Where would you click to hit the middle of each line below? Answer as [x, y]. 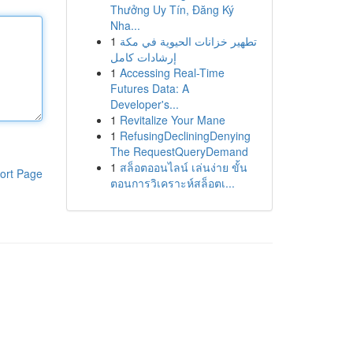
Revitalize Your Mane [172, 120]
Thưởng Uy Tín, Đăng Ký [172, 9]
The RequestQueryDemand [179, 151]
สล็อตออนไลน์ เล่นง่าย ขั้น [183, 167]
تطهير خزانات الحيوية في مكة [188, 41]
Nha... [125, 25]
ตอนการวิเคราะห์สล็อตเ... [172, 183]
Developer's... [144, 104]
